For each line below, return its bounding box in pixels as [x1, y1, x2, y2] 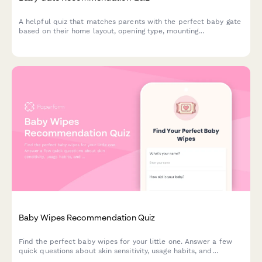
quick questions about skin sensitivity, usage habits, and [19, 247, 212, 256]
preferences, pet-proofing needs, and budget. [19, 36, 178, 45]
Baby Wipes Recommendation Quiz [19, 212, 156, 222]
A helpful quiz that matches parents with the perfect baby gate [19, 18, 241, 26]
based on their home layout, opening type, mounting [19, 27, 198, 36]
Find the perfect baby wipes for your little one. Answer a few [19, 237, 232, 246]
